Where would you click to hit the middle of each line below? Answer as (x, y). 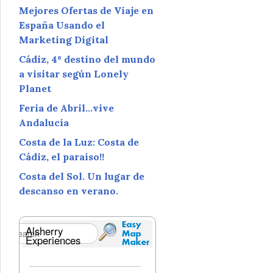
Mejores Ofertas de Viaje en (86, 10)
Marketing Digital (64, 39)
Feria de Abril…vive (66, 108)
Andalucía (44, 122)
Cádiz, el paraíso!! (62, 156)
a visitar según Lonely (74, 73)
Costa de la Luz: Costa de (79, 142)
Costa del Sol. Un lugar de (82, 176)
